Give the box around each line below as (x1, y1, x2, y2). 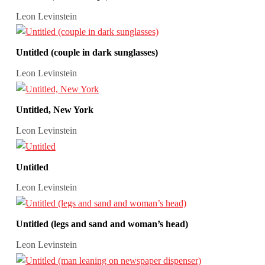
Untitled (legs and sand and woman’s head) (15, 219, 188, 230)
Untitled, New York (15, 104, 93, 115)
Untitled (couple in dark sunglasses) (15, 47, 158, 58)
